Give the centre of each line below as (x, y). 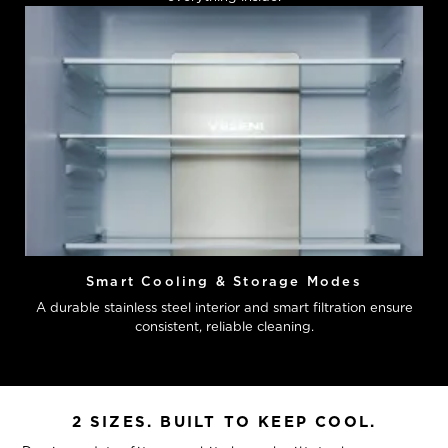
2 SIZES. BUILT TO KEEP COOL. (224, 422)
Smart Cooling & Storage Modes (224, 282)
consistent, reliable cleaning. (224, 327)
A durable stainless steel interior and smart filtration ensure (224, 308)
